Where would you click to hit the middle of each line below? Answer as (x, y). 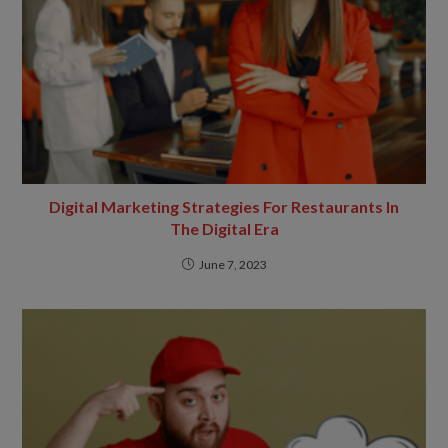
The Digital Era (224, 228)
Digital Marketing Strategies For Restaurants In (224, 206)
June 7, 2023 (232, 264)
